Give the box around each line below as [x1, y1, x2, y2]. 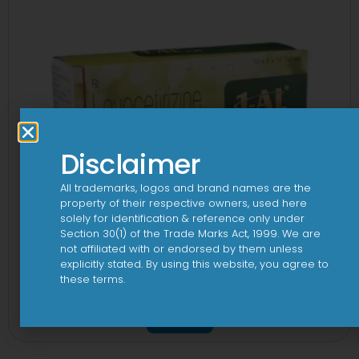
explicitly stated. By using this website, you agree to [59, 256, 329, 272]
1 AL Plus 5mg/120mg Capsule [64, 280, 295, 304]
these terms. [59, 271, 125, 287]
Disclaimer [59, 144, 201, 184]
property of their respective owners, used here [59, 195, 307, 211]
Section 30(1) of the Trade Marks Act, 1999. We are [59, 225, 321, 241]
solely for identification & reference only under [59, 210, 305, 226]
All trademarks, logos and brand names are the [59, 179, 311, 196]
